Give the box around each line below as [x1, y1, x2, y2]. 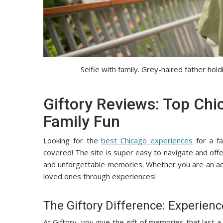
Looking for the [43, 135, 102, 145]
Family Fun [43, 111, 120, 131]
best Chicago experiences [101, 135, 193, 145]
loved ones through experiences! [43, 171, 156, 181]
